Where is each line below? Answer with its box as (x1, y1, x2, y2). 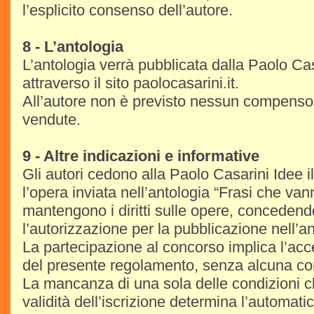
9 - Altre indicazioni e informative (22, 147, 259, 165)
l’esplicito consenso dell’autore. (22, 1, 233, 19)
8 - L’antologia (22, 38, 123, 55)
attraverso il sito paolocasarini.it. (22, 74, 239, 92)
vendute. (22, 111, 81, 128)
